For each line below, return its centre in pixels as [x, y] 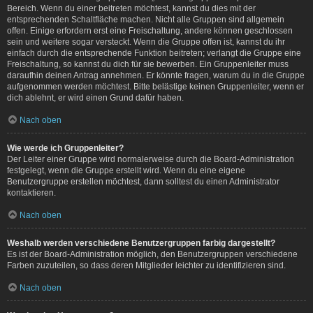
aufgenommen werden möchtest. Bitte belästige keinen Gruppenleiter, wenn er [155, 86]
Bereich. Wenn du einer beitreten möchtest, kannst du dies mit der [131, 8]
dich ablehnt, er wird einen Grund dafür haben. [95, 97]
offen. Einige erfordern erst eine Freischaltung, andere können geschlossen [150, 30]
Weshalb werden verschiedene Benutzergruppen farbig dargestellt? [141, 243]
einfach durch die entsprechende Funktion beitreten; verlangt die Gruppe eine [154, 53]
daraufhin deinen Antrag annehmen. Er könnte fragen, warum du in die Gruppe [156, 75]
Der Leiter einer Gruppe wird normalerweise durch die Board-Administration [151, 159]
